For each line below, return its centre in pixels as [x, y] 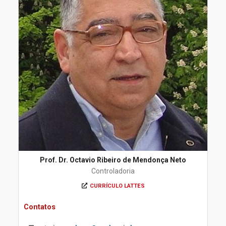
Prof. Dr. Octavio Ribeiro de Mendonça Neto [113, 160]
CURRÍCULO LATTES [117, 186]
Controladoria [113, 171]
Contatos [40, 207]
